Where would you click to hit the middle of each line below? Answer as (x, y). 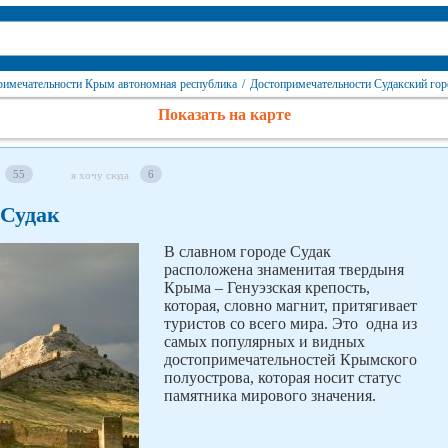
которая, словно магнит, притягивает (290, 305)
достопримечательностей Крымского (290, 359)
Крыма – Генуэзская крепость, (267, 287)
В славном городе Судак (247, 251)
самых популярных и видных (264, 341)
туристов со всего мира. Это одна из (290, 323)
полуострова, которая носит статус (282, 377)
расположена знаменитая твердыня (284, 269)
